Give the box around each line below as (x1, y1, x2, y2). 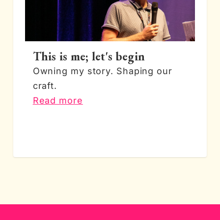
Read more (32, 95, 83, 106)
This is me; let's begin (32, 49, 145, 64)
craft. (32, 81, 57, 91)
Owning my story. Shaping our (32, 66, 172, 76)
